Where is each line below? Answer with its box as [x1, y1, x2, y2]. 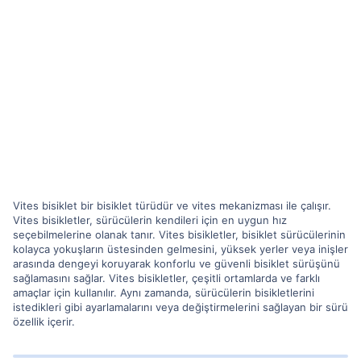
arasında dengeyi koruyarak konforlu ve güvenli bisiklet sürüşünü [13, 256, 340, 270]
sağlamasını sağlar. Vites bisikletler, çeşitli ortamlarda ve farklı [13, 271, 320, 284]
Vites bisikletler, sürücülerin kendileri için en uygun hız [13, 213, 287, 226]
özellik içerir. [13, 314, 75, 328]
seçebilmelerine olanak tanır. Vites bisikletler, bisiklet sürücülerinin [13, 227, 346, 241]
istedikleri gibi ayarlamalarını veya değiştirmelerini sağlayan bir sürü [13, 300, 348, 313]
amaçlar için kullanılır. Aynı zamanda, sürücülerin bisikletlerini [13, 285, 314, 299]
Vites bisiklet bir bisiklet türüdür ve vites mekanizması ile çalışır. [13, 198, 331, 212]
